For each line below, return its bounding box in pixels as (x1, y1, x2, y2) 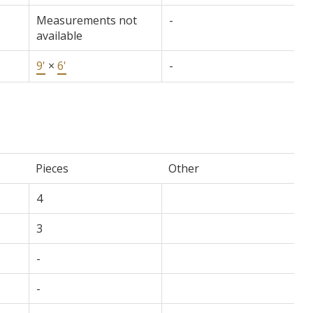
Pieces (35, 160, 68, 176)
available (36, 27, 82, 43)
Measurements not (36, 12, 137, 28)
